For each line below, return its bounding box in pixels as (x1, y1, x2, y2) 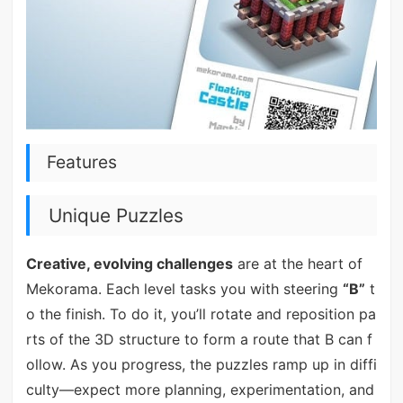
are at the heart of (232, 254, 363, 273)
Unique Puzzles (48, 203, 184, 227)
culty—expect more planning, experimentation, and (25, 380, 374, 399)
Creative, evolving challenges (25, 254, 233, 273)
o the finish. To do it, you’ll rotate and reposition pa (25, 304, 376, 323)
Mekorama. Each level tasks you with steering (25, 279, 343, 298)
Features (46, 151, 117, 174)
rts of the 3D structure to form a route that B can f (25, 329, 372, 348)
